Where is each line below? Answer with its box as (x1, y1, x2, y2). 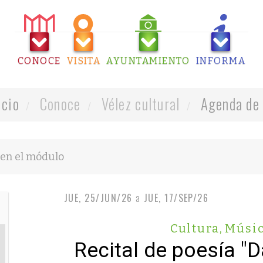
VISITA (66, 55, 101, 66)
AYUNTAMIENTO (106, 55, 190, 66)
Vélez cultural (97, 93, 180, 114)
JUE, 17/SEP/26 (143, 191, 209, 205)
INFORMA (195, 55, 246, 66)
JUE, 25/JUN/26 (63, 191, 133, 205)
